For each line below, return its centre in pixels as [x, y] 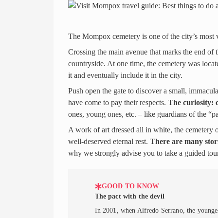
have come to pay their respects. [118, 103]
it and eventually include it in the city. [125, 75]
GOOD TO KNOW [130, 186]
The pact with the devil [129, 196]
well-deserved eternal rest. [109, 142]
